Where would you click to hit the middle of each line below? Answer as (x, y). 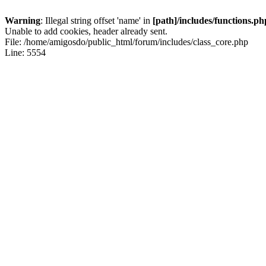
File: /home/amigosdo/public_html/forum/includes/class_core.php (126, 42)
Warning (23, 20)
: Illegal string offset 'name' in (96, 20)
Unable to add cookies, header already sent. (86, 31)
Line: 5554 (25, 53)
